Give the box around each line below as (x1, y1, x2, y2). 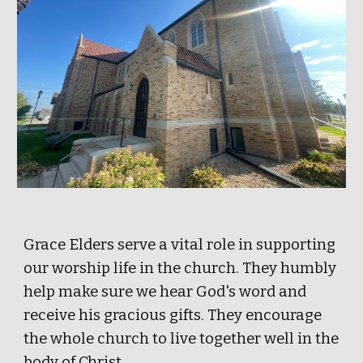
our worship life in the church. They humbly (23, 259, 337, 277)
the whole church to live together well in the (23, 330, 340, 348)
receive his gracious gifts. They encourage (23, 306, 322, 324)
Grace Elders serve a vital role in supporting (23, 236, 336, 254)
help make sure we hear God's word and (23, 283, 307, 301)
